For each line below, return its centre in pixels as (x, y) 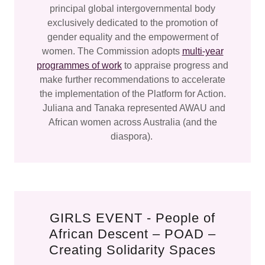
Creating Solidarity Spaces (132, 250)
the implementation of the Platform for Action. (132, 94)
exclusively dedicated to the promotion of (132, 23)
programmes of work (79, 65)
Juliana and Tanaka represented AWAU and (132, 108)
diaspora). (132, 136)
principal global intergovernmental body (132, 9)
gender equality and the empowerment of (132, 37)
